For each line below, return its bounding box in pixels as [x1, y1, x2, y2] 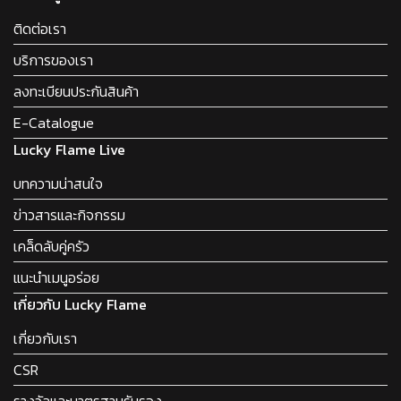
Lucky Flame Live [13, 139, 125, 161]
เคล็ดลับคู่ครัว [13, 235, 90, 258]
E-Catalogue [13, 112, 94, 134]
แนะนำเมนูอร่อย [13, 267, 99, 289]
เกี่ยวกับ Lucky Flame [13, 294, 147, 316]
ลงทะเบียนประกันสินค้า [13, 81, 139, 103]
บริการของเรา [13, 49, 93, 72]
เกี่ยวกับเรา [13, 328, 77, 350]
